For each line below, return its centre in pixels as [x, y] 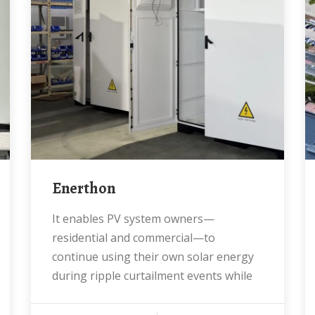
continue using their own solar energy [153, 257]
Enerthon [88, 188]
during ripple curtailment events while [152, 276]
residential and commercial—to [134, 238]
